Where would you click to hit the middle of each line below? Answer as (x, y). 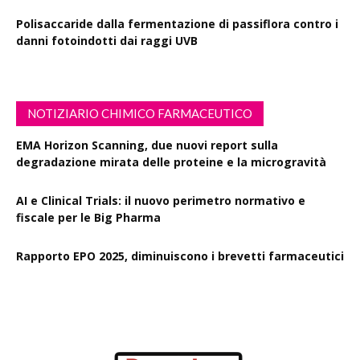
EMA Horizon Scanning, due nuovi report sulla (147, 145)
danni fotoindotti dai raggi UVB (107, 41)
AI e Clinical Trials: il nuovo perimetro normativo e (161, 201)
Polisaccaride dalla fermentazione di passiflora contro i (177, 24)
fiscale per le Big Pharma (88, 218)
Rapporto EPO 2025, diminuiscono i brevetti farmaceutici (180, 256)
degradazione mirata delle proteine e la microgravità (171, 162)
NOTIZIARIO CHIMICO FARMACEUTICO (140, 114)
